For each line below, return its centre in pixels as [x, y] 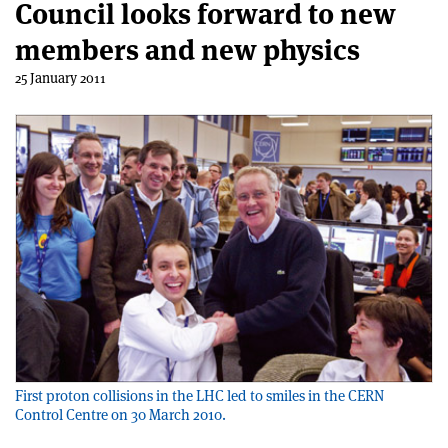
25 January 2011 [60, 78]
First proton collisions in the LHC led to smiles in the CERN [199, 396]
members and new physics [187, 50]
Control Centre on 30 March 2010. [120, 415]
